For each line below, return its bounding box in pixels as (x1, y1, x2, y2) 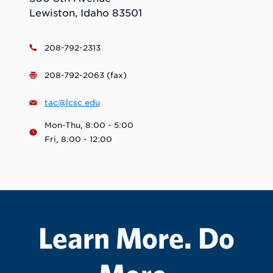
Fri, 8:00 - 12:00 (44, 135, 112, 144)
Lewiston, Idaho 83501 (29, 7, 142, 19)
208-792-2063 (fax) (44, 70, 127, 80)
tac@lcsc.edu (44, 97, 100, 107)
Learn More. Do (38, 220, 235, 255)
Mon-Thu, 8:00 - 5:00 (44, 121, 133, 130)
